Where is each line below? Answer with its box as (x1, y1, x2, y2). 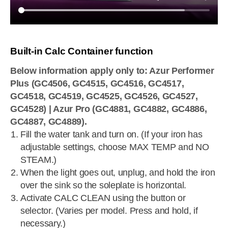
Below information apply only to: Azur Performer (10, 66, 214, 76)
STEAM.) (20, 155, 56, 165)
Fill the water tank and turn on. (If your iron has (20, 129, 203, 139)
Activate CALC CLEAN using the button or (20, 193, 186, 203)
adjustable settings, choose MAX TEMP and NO (20, 142, 209, 152)
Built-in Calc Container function (10, 46, 153, 56)
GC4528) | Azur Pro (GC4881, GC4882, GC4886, (10, 104, 207, 114)
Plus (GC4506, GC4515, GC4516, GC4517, (10, 78, 184, 89)
